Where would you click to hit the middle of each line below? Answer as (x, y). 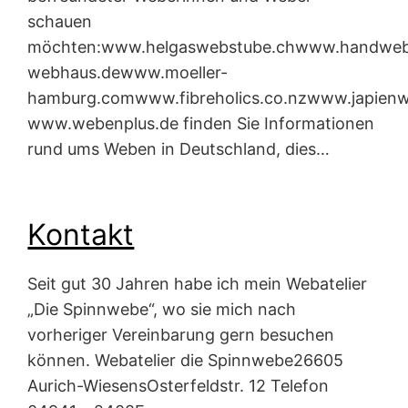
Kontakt (81, 234)
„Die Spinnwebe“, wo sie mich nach (162, 310)
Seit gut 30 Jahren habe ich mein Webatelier (198, 284)
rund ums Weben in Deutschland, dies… (179, 148)
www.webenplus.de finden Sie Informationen (201, 123)
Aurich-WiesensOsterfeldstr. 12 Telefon (178, 386)
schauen (60, 21)
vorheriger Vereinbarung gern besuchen (181, 335)
